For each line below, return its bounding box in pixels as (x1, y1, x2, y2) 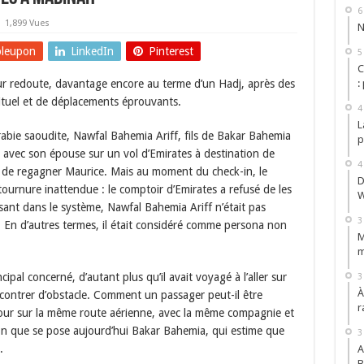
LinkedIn (70, 45, 114, 58)
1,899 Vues (4, 18, 50, 28)
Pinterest (148, 45, 193, 58)
